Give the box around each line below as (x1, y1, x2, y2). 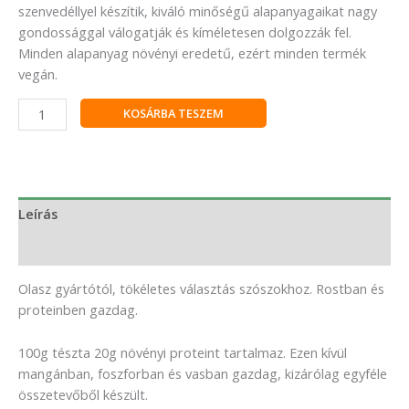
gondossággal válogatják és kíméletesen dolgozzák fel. (18, 23, 351, 42)
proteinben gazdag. (18, 300, 138, 320)
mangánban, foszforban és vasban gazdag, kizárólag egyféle (18, 363, 387, 383)
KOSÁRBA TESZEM (122, 104, 224, 121)
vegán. (18, 65, 58, 84)
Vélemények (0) (18, 238, 118, 257)
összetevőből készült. (18, 384, 148, 404)
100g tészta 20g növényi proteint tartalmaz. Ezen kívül (18, 342, 347, 362)
